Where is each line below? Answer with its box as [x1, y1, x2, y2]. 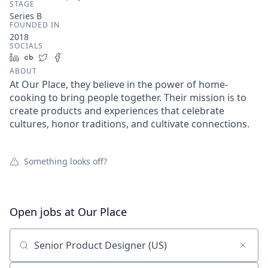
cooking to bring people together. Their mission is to [10, 91, 246, 104]
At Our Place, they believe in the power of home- [10, 78, 228, 91]
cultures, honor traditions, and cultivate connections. [10, 117, 249, 130]
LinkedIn [23, 51, 58, 63]
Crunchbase [38, 51, 86, 63]
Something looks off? [24, 156, 107, 167]
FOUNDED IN [10, 20, 60, 30]
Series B [10, 10, 42, 22]
